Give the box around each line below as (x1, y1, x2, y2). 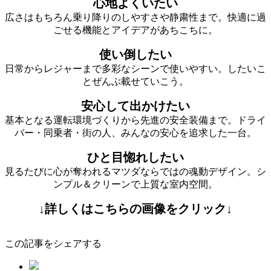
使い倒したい (99, 47, 172, 61)
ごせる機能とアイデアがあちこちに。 (53, 24, 218, 35)
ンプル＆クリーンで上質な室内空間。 (53, 178, 218, 189)
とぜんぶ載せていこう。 (82, 76, 189, 87)
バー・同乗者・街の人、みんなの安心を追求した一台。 (15, 127, 256, 138)
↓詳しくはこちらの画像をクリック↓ (39, 201, 232, 215)
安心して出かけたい (81, 99, 190, 113)
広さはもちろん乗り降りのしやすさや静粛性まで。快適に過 (5, 11, 266, 22)
